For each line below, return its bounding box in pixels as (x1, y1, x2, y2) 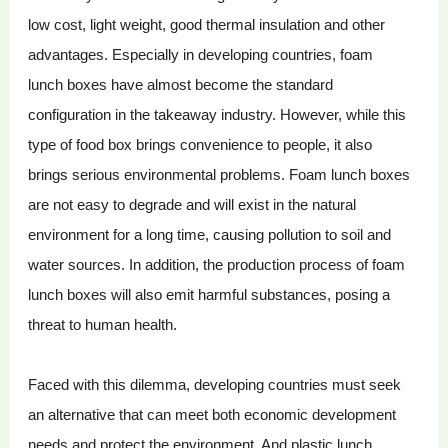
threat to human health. (28, 316, 178, 334)
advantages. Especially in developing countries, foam (28, 46, 374, 64)
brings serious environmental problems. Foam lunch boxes (28, 166, 411, 184)
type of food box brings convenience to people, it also (28, 136, 373, 154)
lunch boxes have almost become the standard (28, 76, 334, 94)
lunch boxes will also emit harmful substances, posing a (28, 286, 391, 304)
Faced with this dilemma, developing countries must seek (28, 376, 402, 394)
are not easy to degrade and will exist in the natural (28, 196, 357, 214)
